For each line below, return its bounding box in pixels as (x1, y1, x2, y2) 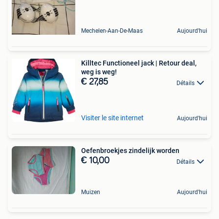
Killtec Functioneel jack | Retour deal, (81, 59, 197, 67)
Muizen (81, 189, 100, 196)
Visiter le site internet (81, 114, 144, 122)
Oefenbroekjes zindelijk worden (81, 147, 179, 155)
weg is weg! (81, 68, 117, 76)
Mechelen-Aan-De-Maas (81, 27, 143, 35)
